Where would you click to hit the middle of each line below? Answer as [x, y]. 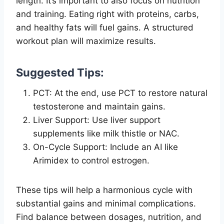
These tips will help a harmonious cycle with [104, 190]
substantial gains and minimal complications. [106, 203]
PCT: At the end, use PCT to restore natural [120, 93]
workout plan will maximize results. [86, 41]
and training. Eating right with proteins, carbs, [107, 14]
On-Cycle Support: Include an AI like [105, 147]
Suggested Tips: [60, 72]
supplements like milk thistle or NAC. [106, 133]
